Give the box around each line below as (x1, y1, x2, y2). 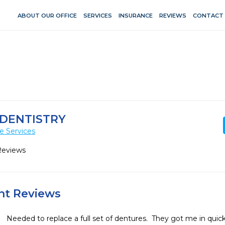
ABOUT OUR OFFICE (17, 12, 77, 19)
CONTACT (192, 12, 223, 19)
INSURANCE (118, 12, 153, 19)
